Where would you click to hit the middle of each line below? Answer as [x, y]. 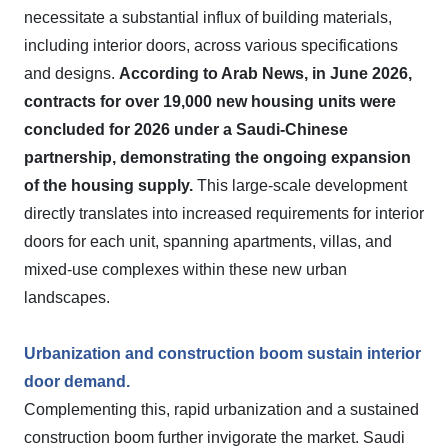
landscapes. [67, 297]
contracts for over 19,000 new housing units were [210, 101]
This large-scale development [300, 185]
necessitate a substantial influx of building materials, [208, 17]
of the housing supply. [108, 185]
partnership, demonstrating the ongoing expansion [217, 157]
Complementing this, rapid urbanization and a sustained [221, 409]
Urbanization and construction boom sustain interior [222, 353]
